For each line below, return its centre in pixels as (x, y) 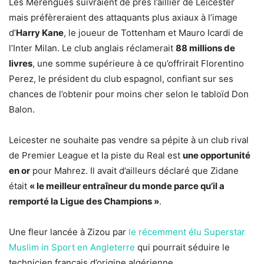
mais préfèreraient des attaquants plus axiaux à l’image (123, 18)
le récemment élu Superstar (187, 232)
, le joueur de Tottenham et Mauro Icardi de (154, 33)
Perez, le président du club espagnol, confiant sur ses (121, 79)
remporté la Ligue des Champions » (84, 202)
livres (21, 64)
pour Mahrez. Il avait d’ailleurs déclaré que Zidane (134, 171)
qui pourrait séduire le (182, 247)
